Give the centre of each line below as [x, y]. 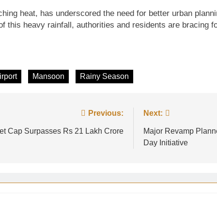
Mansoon [48, 76]
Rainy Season [104, 76]
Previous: [106, 113]
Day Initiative [166, 143]
